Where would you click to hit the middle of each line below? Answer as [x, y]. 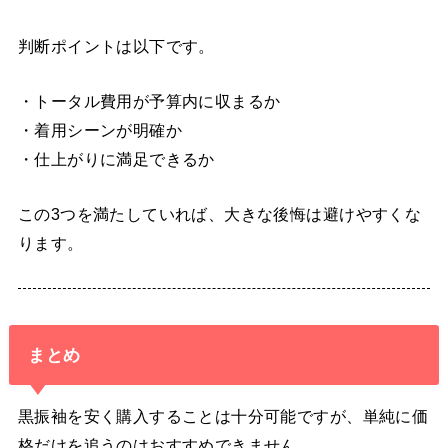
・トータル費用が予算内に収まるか [149, 100]
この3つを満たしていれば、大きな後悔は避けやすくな [219, 214]
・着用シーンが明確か [100, 129]
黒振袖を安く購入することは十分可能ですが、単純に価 [223, 416]
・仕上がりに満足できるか [116, 158]
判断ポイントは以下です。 [116, 45]
